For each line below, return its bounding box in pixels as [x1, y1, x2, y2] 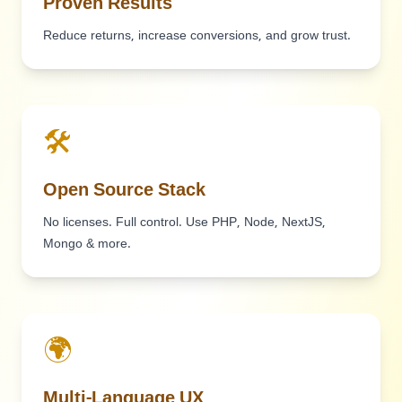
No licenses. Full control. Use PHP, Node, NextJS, [43, 215, 326, 231]
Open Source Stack [43, 180, 205, 202]
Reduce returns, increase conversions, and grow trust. [43, 29, 351, 44]
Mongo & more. [43, 237, 131, 252]
